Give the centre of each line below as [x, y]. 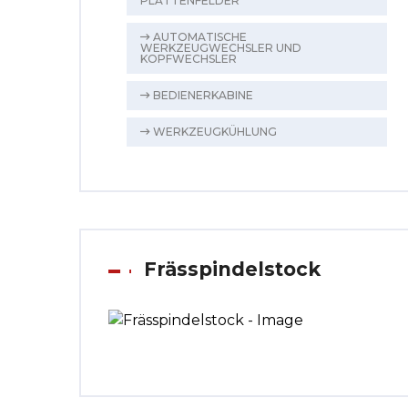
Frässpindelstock [232, 269]
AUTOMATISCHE [199, 37]
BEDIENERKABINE [202, 95]
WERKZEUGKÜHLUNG [214, 132]
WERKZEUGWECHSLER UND [221, 48]
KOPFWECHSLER [189, 59]
